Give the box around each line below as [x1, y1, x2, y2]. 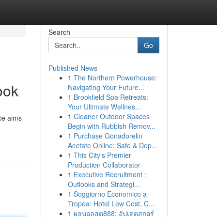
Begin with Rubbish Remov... [67, 121, 155, 131]
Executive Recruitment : [73, 170, 146, 179]
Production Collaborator [67, 160, 140, 170]
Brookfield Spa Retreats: [73, 92, 148, 102]
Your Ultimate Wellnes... [67, 102, 141, 111]
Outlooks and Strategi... [67, 179, 140, 189]
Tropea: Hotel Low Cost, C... [67, 199, 155, 208]
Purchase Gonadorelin [73, 131, 142, 140]
